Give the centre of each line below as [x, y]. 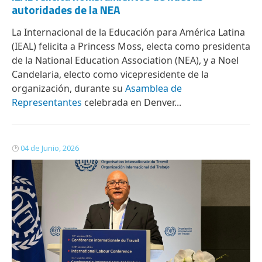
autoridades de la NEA [66, 10]
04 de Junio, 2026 [50, 148]
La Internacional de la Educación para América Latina [128, 32]
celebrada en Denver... [132, 102]
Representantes [47, 102]
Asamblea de [154, 88]
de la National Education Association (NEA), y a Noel [125, 60]
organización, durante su [68, 88]
